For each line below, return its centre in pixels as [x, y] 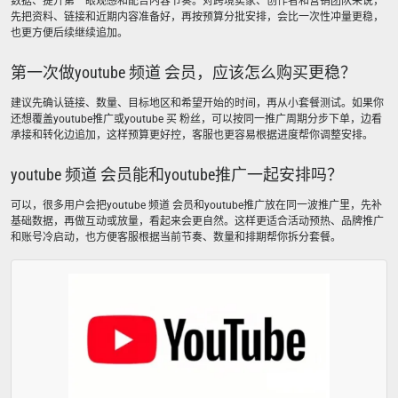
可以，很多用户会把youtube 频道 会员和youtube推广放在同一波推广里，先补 [196, 205]
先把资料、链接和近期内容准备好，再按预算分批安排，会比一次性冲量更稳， [197, 17]
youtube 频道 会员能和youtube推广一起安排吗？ [177, 175]
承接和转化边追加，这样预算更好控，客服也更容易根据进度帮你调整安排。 [192, 135]
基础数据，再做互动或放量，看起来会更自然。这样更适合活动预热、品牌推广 [197, 221]
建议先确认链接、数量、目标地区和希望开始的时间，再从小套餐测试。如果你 [197, 103]
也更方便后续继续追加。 [69, 33]
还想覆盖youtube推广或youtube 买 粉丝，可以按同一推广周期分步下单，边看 [196, 119]
